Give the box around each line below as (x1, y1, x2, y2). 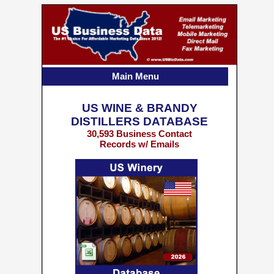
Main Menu (111, 71, 159, 81)
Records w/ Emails (100, 139, 179, 149)
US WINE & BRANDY (81, 102, 198, 114)
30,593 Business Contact (87, 128, 192, 139)
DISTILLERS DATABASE (71, 115, 208, 128)
